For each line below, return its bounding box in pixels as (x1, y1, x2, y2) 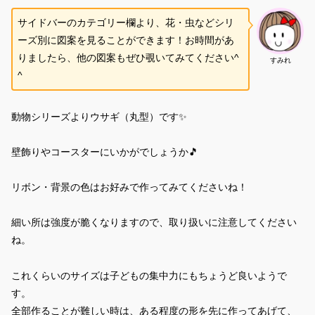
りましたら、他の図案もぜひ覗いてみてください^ (18, 51, 239, 63)
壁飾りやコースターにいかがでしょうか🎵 (11, 146, 198, 158)
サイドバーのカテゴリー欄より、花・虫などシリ (18, 16, 234, 28)
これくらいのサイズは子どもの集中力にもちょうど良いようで (11, 269, 287, 281)
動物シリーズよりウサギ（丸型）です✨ (11, 110, 187, 122)
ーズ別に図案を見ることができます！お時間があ (18, 34, 234, 46)
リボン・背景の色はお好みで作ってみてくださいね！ (11, 181, 247, 193)
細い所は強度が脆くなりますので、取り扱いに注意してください (11, 217, 297, 229)
